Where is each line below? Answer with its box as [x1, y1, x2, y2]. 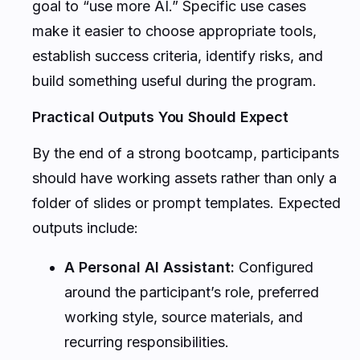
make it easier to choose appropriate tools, [32, 22, 317, 39]
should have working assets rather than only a [32, 169, 337, 186]
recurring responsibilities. [64, 333, 229, 350]
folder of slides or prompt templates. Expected [32, 194, 341, 211]
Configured [235, 258, 313, 276]
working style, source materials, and [64, 308, 303, 325]
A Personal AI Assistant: [64, 258, 235, 276]
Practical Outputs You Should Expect [32, 108, 288, 125]
